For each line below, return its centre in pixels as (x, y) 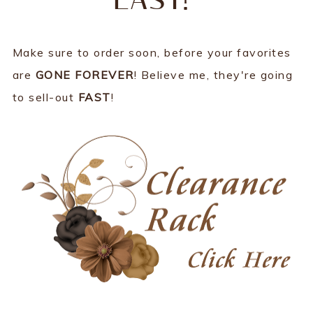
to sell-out (45, 97)
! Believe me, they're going (213, 75)
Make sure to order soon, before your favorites (152, 52)
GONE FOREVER (85, 75)
